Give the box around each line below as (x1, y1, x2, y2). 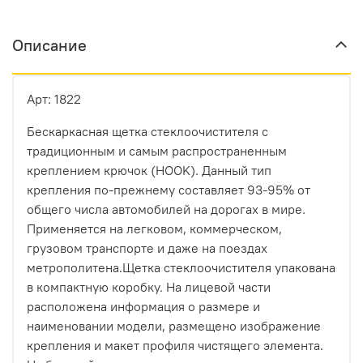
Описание (12, 35, 87, 56)
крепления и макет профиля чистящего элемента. (27, 337, 323, 354)
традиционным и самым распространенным (27, 143, 287, 160)
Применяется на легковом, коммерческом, (27, 220, 282, 237)
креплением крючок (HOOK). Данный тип (27, 162, 271, 179)
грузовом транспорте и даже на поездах (27, 240, 267, 257)
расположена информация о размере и (27, 298, 260, 315)
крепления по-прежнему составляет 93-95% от (27, 181, 310, 199)
